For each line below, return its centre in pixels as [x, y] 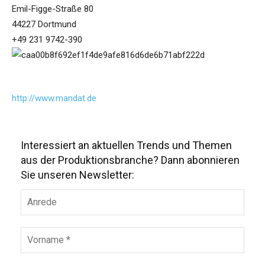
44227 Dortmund [44, 25]
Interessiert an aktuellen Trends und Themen [126, 145]
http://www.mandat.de [54, 98]
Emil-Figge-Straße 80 [53, 9]
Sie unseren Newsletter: [77, 174]
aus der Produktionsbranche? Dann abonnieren [130, 160]
